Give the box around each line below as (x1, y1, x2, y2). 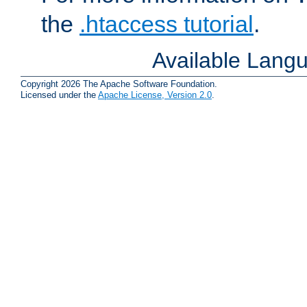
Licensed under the (21, 89, 98, 100)
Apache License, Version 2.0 (98, 89, 212, 100)
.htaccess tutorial (79, 11, 254, 38)
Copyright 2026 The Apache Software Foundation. (21, 78, 217, 89)
